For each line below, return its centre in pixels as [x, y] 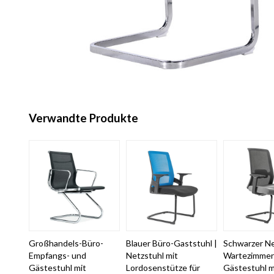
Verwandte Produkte [83, 118]
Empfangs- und [57, 256]
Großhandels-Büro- [66, 243]
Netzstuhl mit [152, 256]
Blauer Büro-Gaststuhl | [172, 243]
